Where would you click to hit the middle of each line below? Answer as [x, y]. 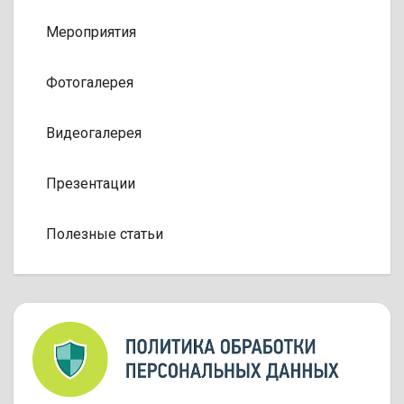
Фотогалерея [90, 83]
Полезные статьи [105, 234]
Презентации [91, 184]
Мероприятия [91, 32]
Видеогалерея [94, 133]
